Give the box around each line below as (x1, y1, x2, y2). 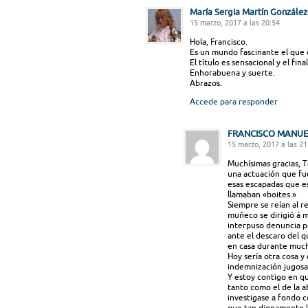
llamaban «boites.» (228, 190, 296, 199)
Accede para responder (190, 97, 278, 106)
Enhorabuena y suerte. (190, 68, 275, 77)
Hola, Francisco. (190, 37, 247, 46)
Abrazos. (190, 78, 222, 87)
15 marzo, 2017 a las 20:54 (190, 19, 280, 27)
